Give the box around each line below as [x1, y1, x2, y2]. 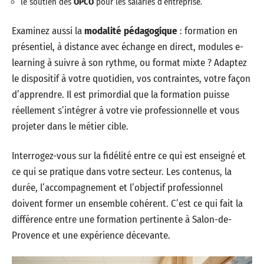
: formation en [177, 25, 237, 37]
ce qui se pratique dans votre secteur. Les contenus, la [12, 165, 232, 178]
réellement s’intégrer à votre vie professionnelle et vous [12, 104, 239, 117]
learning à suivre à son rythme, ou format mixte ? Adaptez [12, 57, 247, 69]
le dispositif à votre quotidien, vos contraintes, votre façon [12, 72, 250, 85]
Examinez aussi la [12, 25, 84, 37]
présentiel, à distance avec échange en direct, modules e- [12, 41, 243, 53]
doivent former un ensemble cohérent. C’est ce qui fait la [12, 197, 243, 210]
